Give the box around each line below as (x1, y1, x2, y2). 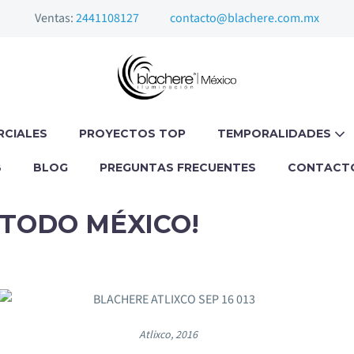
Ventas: (35, 9, 76, 27)
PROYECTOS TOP (79, 126, 186, 141)
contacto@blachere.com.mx (170, 9, 319, 27)
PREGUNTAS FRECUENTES (100, 160, 256, 175)
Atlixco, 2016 (138, 327, 198, 344)
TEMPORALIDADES (217, 126, 334, 141)
